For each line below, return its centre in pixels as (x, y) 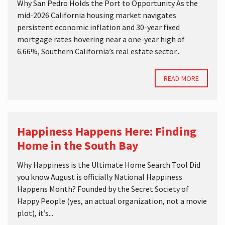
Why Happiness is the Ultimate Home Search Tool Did (109, 165)
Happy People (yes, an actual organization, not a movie (112, 201)
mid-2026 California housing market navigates (97, 15)
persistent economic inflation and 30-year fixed (98, 27)
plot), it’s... (35, 213)
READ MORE (181, 78)
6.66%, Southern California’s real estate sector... (99, 51)
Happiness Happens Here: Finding (107, 131)
